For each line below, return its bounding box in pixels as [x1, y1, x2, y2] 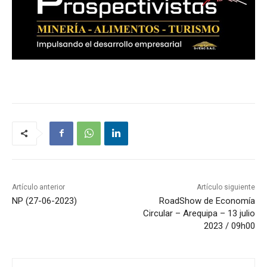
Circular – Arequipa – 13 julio [142, 207, 255, 219]
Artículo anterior [12, 182, 65, 191]
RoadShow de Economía [159, 195, 255, 206]
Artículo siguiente [196, 182, 255, 191]
